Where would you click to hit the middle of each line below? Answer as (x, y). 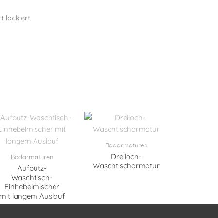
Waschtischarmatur (126, 165)
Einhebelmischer (32, 186)
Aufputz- (32, 168)
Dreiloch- (126, 156)
